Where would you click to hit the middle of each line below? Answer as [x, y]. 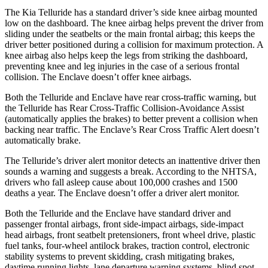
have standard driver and [183, 213]
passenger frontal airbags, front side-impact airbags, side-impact [124, 224]
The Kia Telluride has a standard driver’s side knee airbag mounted [131, 12]
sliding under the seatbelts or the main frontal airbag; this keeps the [130, 33]
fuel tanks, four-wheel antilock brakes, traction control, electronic [127, 245]
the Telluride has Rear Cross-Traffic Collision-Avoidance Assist [124, 108]
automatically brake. [43, 140]
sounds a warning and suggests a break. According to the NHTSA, [131, 171]
